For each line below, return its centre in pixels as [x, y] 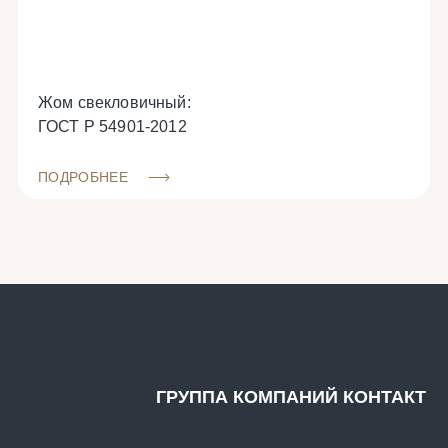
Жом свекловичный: [114, 102]
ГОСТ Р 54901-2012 [112, 126]
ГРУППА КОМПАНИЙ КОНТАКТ [291, 397]
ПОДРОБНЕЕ [85, 177]
